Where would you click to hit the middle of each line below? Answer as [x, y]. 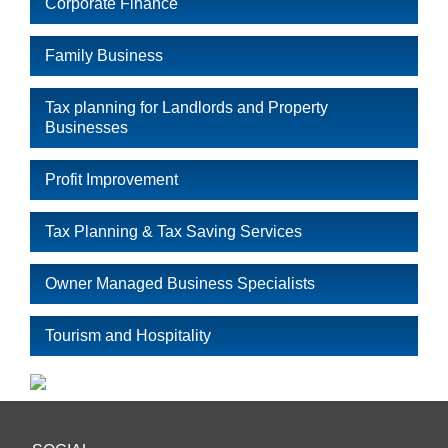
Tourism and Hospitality [128, 335]
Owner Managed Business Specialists [180, 283]
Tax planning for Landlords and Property [186, 107]
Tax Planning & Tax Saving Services [173, 231]
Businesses [86, 127]
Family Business [104, 55]
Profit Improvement [111, 179]
